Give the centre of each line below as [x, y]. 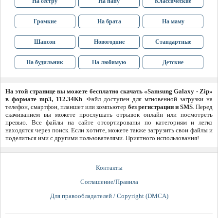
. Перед [203, 107]
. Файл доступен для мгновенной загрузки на [147, 99]
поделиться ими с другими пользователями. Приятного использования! [102, 138]
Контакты [109, 168]
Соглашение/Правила [109, 182]
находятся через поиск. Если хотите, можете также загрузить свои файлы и [109, 130]
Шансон [45, 42]
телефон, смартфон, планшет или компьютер [67, 107]
